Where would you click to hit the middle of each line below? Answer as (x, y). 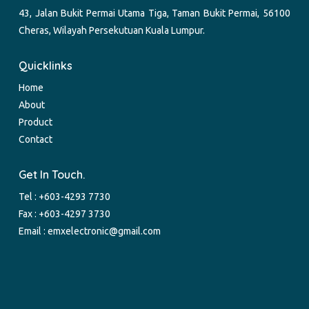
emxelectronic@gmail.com (104, 231)
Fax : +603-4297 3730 (65, 214)
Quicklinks (46, 66)
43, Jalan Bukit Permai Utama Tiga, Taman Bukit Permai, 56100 (154, 13)
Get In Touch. (52, 175)
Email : (33, 231)
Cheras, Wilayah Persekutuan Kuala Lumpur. (112, 31)
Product (36, 122)
